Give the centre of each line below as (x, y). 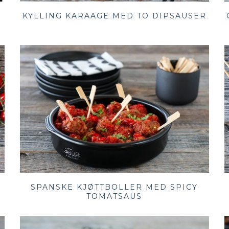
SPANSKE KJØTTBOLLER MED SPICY (114, 187)
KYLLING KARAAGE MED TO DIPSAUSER (114, 16)
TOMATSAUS (114, 197)
